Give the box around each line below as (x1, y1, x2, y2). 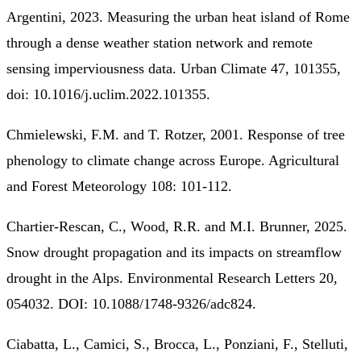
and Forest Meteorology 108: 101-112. (6, 177, 232, 194)
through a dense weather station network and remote (6, 34, 313, 51)
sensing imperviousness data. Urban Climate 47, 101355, (6, 60, 341, 77)
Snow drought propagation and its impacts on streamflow (6, 243, 342, 260)
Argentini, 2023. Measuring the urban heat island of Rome (6, 8, 350, 25)
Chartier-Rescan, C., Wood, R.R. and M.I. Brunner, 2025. (6, 218, 347, 234)
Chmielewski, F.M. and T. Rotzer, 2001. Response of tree (6, 126, 345, 143)
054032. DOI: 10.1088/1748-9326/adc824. (6, 295, 256, 312)
